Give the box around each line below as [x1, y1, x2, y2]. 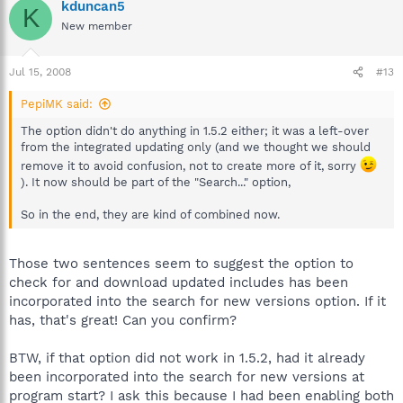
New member [61, 19, 132, 32]
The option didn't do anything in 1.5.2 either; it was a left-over [21, 124, 369, 138]
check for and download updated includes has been [9, 273, 348, 291]
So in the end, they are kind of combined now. [21, 208, 280, 222]
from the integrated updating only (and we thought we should [21, 140, 371, 154]
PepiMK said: [21, 97, 93, 111]
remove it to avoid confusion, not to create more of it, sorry [21, 159, 360, 174]
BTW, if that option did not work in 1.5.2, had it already [9, 349, 365, 366]
